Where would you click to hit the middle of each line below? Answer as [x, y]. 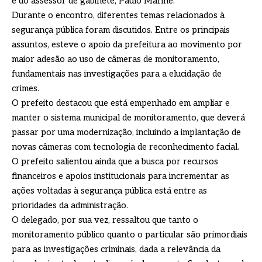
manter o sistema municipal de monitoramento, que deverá [128, 118]
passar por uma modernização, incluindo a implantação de [126, 132]
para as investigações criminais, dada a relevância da [116, 249]
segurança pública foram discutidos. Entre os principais [121, 30]
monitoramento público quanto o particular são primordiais [130, 235]
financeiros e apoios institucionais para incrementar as [120, 176]
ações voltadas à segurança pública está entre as [109, 191]
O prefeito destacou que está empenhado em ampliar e [121, 103]
